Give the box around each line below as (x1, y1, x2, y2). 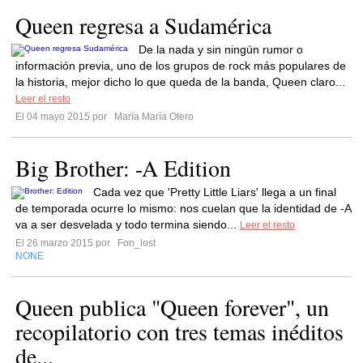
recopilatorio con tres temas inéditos (15, 316, 344, 347)
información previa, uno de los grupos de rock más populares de (15, 59, 346, 72)
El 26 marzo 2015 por (15, 237, 115, 249)
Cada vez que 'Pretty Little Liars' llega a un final (93, 186, 336, 199)
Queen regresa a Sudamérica (15, 10, 271, 41)
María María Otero (112, 111, 194, 122)
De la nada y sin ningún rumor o (139, 43, 303, 56)
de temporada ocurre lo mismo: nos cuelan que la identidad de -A (15, 202, 351, 215)
